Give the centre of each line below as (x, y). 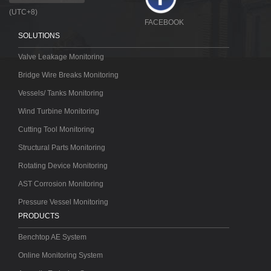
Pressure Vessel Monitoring (63, 202)
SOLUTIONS (39, 35)
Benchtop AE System (52, 237)
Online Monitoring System (60, 255)
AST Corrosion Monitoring (61, 184)
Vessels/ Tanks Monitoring (61, 93)
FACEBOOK (164, 22)
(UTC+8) (23, 12)
